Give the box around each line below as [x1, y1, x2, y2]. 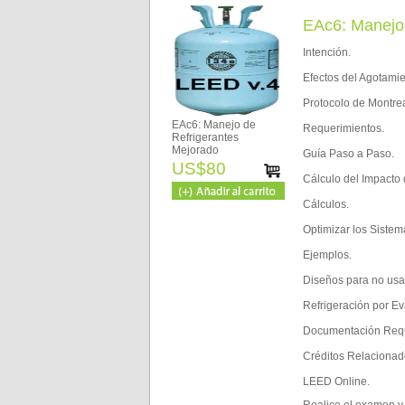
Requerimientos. [303, 122, 384, 135]
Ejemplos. [303, 249, 352, 261]
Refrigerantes [172, 131, 239, 144]
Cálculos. [303, 198, 349, 211]
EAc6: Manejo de [172, 118, 256, 131]
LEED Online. [303, 375, 370, 388]
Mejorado [172, 144, 219, 156]
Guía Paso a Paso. [303, 147, 394, 160]
